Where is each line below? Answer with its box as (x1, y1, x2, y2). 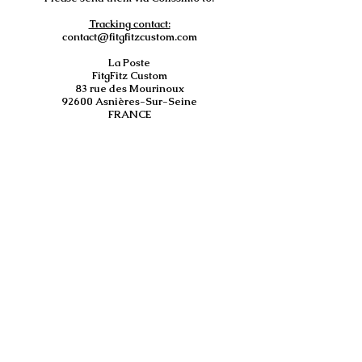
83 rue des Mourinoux (74, 82, 184, 96)
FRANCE (107, 107, 151, 122)
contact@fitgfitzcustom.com (61, 30, 197, 44)
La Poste (108, 56, 150, 70)
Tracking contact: (88, 17, 170, 32)
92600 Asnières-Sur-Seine (61, 95, 197, 109)
